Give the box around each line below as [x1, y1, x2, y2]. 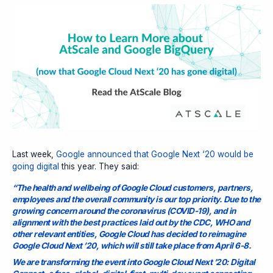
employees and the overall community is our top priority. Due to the [12, 194, 261, 204]
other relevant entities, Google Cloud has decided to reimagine [12, 229, 246, 239]
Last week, [12, 149, 56, 159]
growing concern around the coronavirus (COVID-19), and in [12, 205, 236, 216]
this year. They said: [59, 161, 139, 171]
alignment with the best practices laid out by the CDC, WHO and [12, 217, 250, 227]
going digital [12, 161, 59, 171]
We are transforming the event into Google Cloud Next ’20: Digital [12, 257, 255, 267]
